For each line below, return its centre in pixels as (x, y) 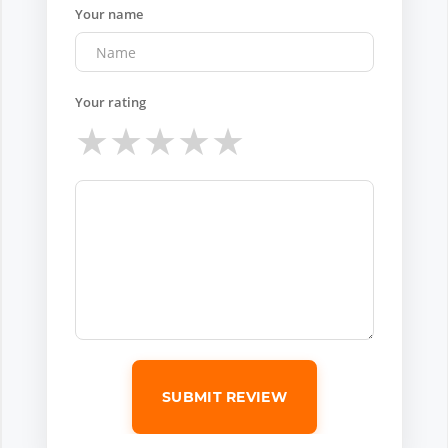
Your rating (110, 102)
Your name (109, 14)
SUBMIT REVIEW (224, 397)
